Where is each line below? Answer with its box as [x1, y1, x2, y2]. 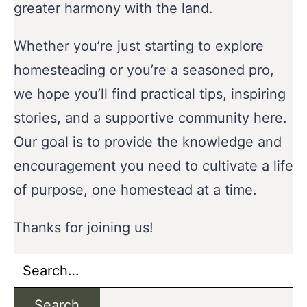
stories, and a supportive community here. [14, 110, 287, 127]
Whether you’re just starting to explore [14, 38, 264, 55]
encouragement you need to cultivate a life [14, 158, 293, 175]
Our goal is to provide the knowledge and [14, 134, 282, 151]
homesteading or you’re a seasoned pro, [14, 62, 274, 79]
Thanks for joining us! [14, 219, 153, 236]
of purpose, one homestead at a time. [14, 182, 257, 199]
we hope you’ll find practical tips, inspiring [14, 86, 286, 103]
